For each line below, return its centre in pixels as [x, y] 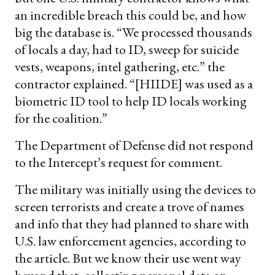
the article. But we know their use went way [128, 258]
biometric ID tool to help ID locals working [131, 101]
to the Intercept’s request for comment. [118, 162]
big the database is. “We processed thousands [134, 32]
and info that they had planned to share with [132, 223]
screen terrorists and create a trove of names [130, 206]
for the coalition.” [61, 118]
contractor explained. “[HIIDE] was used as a [134, 83]
